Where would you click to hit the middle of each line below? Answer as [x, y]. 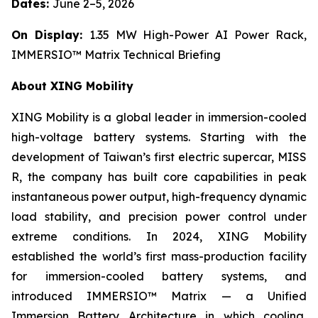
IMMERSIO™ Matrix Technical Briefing [116, 55]
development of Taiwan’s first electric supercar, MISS [159, 157]
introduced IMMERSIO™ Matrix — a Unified [159, 296]
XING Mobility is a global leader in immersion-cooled [159, 117]
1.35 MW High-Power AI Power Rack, [198, 35]
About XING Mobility [72, 86]
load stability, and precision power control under [159, 217]
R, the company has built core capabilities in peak [159, 177]
